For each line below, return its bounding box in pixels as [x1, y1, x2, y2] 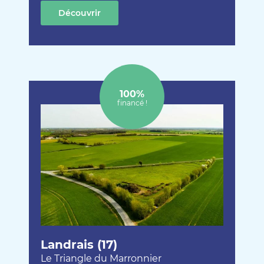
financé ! [117, 98, 147, 107]
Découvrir [58, 7, 101, 18]
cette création [101, 7, 161, 18]
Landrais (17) [41, 237, 117, 252]
